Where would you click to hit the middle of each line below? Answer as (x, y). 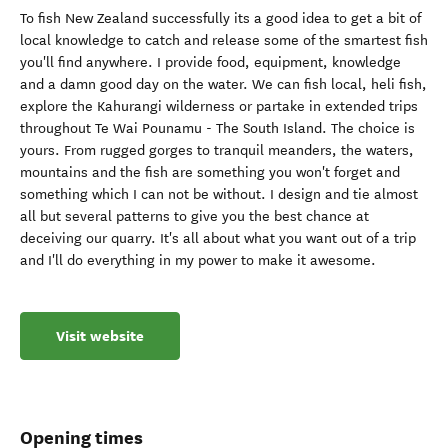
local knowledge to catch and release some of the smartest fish (224, 40)
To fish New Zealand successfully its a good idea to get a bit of (220, 18)
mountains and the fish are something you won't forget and (210, 172)
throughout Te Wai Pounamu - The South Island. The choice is (217, 128)
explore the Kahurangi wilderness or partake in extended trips (219, 106)
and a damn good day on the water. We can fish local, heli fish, (223, 84)
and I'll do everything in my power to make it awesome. (198, 260)
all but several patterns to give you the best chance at (194, 216)
